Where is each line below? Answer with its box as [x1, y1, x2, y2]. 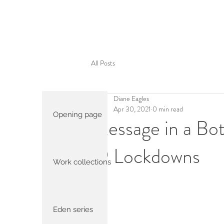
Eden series [53, 205, 93, 214]
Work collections [53, 157, 111, 166]
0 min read [152, 104, 183, 114]
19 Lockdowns [91, 142, 200, 170]
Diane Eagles [113, 93, 149, 103]
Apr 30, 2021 [113, 104, 151, 114]
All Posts [91, 57, 115, 68]
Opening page [53, 110, 102, 119]
